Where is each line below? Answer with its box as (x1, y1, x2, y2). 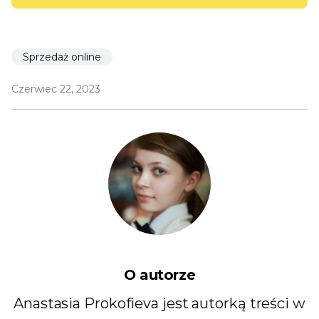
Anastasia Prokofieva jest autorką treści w (14, 295, 305, 312)
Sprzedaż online (23, 51, 101, 63)
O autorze (123, 266, 196, 283)
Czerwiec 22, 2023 (11, 83, 100, 95)
